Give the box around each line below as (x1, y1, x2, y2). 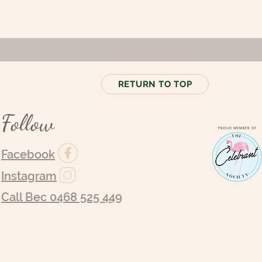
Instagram (1, 169, 57, 183)
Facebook (1, 147, 55, 161)
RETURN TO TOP (118, 79, 192, 89)
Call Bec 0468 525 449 (1, 190, 122, 204)
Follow (1, 109, 54, 137)
